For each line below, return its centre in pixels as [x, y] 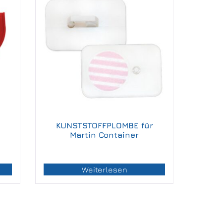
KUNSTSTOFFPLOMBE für [104, 126]
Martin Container [105, 135]
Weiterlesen [104, 170]
